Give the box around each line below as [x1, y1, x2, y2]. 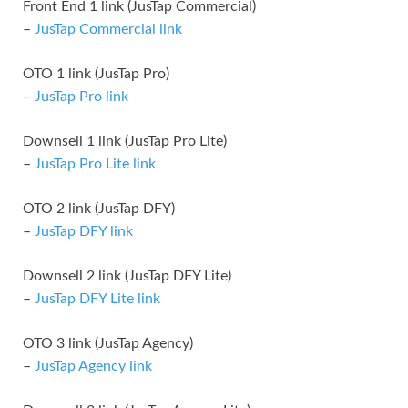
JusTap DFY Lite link [35, 291, 160, 306]
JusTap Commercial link [35, 21, 182, 36]
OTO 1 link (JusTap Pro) [23, 66, 169, 81]
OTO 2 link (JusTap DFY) [23, 200, 175, 216]
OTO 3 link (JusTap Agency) [23, 335, 193, 351]
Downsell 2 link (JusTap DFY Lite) [23, 268, 231, 283]
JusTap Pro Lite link [35, 156, 156, 171]
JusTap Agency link [35, 358, 152, 373]
